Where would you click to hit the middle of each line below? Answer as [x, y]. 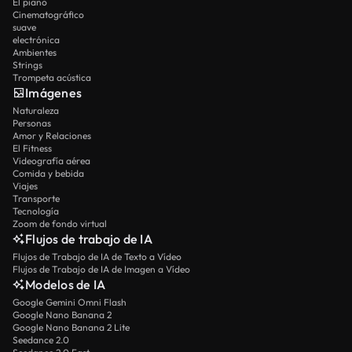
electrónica [36, 40]
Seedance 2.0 [41, 340]
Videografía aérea [51, 161]
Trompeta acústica [52, 77]
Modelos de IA [66, 284]
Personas [32, 123]
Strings [27, 65]
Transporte [36, 198]
